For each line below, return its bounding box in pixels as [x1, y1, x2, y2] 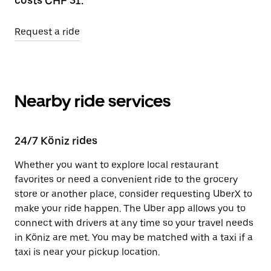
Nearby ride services [15, 91, 171, 111]
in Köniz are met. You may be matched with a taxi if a [15, 232, 253, 243]
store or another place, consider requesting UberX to [15, 188, 252, 200]
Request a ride [15, 26, 80, 38]
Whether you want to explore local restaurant [15, 159, 218, 171]
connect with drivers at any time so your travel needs [15, 217, 253, 229]
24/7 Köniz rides [15, 134, 97, 147]
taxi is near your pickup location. [15, 246, 160, 258]
